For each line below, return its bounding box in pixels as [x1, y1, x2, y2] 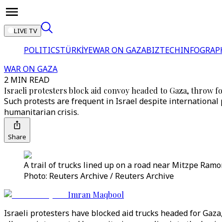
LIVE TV [14, 26, 37, 35]
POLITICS [24, 45, 60, 55]
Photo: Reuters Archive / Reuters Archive [24, 170, 174, 181]
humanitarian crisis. [4, 107, 79, 117]
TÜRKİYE [60, 45, 93, 55]
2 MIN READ [4, 74, 50, 85]
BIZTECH [146, 45, 180, 55]
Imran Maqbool [68, 189, 124, 200]
